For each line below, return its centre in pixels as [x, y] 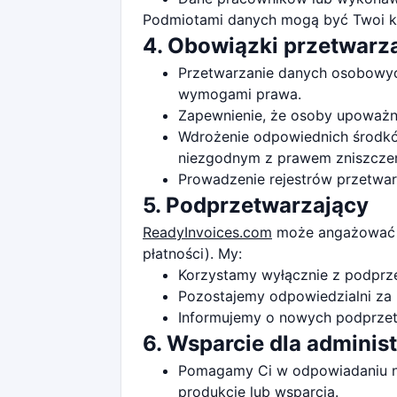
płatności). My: [192, 253]
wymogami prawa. [240, 94]
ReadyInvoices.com [207, 232]
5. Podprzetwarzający [256, 205]
